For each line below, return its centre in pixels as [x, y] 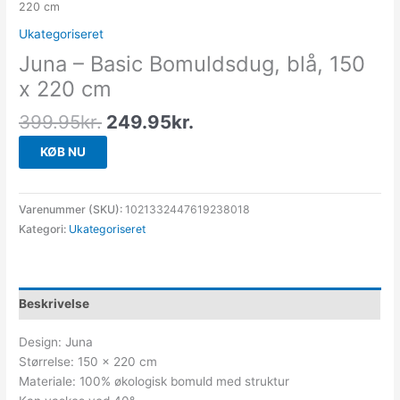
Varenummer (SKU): [72, 209]
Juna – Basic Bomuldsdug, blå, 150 [192, 64]
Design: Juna [56, 342]
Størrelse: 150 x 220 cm [88, 361]
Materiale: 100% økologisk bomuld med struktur [154, 381]
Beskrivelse [54, 304]
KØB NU [63, 152]
